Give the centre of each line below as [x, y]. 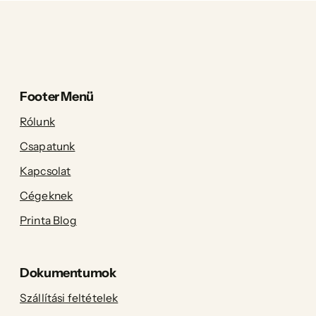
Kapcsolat [45, 171]
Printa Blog [48, 221]
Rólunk [37, 122]
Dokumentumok [68, 273]
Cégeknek [47, 196]
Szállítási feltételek [69, 298]
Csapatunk [48, 147]
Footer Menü [57, 97]
